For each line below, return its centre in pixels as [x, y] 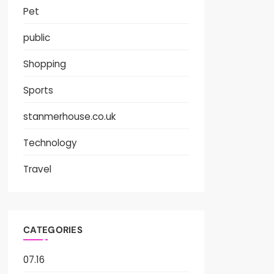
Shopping [45, 64]
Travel [38, 169]
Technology [50, 143]
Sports [39, 91]
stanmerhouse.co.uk [70, 117]
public [37, 38]
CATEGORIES [53, 230]
